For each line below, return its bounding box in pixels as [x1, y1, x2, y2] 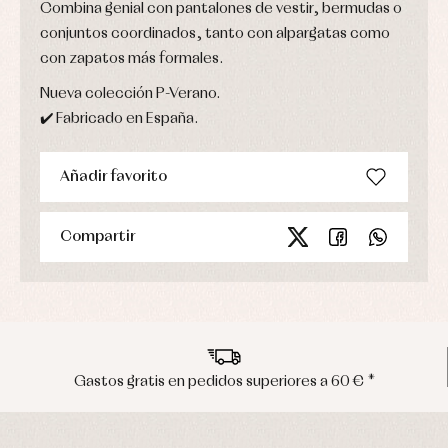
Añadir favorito [60, 169, 167, 184]
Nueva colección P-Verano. [40, 86, 220, 101]
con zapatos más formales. [40, 51, 223, 66]
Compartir [60, 229, 136, 244]
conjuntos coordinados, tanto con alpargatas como [40, 26, 390, 41]
